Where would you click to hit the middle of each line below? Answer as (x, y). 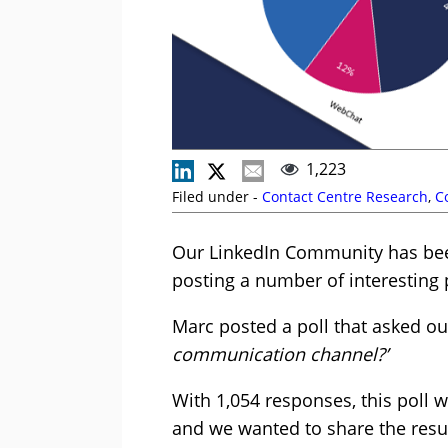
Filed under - (217, 197)
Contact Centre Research (345, 197)
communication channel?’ (280, 354)
